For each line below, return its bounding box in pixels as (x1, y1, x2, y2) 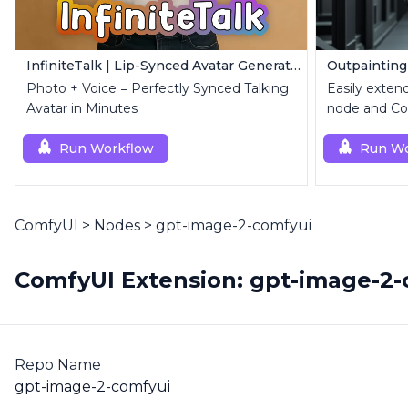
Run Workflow (59, 140, 154, 157)
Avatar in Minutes (26, 100, 138, 117)
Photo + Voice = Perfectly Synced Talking (26, 80, 289, 97)
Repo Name (15, 356, 101, 373)
